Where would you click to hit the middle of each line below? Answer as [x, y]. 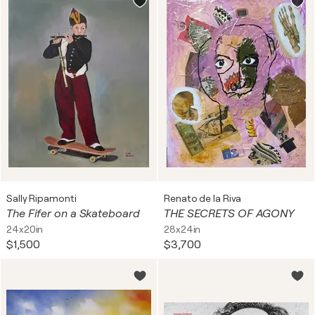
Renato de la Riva [203, 198]
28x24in [182, 229]
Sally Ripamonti [41, 198]
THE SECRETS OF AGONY [229, 214]
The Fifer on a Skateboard [73, 214]
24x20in [25, 229]
